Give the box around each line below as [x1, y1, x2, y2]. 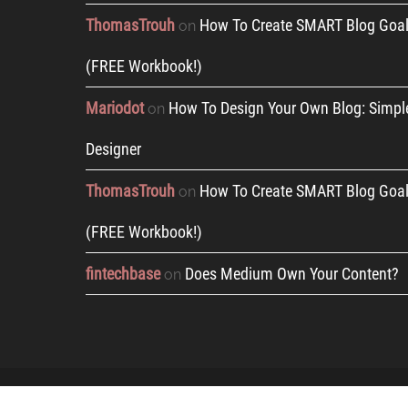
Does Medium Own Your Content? [185, 264, 399, 283]
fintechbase [86, 264, 160, 283]
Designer [86, 139, 141, 158]
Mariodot [86, 98, 144, 117]
